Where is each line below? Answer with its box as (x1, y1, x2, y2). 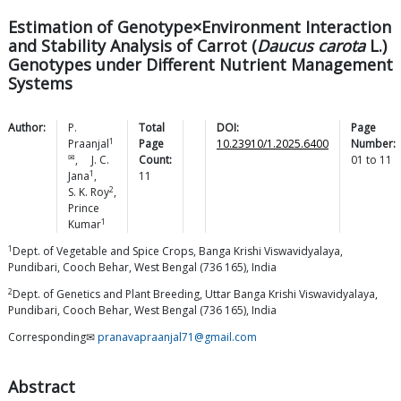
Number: (351, 136, 396, 152)
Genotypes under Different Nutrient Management (8, 54, 393, 76)
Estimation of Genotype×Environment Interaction (8, 16, 391, 38)
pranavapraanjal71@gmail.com (98, 329, 257, 346)
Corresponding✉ (8, 329, 98, 346)
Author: (8, 120, 46, 136)
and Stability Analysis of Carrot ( (8, 35, 257, 57)
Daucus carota (257, 35, 365, 57)
